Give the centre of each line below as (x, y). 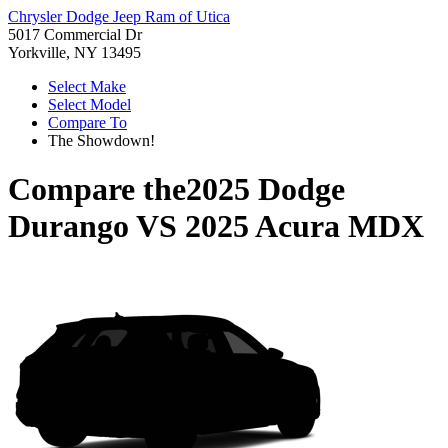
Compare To (87, 122)
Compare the (97, 189)
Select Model (89, 104)
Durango (68, 226)
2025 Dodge (265, 189)
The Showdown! (101, 140)
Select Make (87, 86)
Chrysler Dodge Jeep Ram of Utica (119, 16)
